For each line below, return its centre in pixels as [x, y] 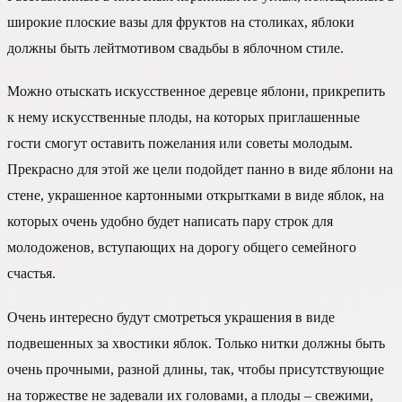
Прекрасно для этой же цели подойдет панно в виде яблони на [200, 170]
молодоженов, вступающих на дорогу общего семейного [182, 248]
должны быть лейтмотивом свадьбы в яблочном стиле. [175, 48]
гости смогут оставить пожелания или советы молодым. [180, 144]
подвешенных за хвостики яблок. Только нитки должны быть [196, 343]
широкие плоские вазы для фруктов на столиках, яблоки [181, 22]
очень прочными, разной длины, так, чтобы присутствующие [196, 369]
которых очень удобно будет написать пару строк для [170, 222]
